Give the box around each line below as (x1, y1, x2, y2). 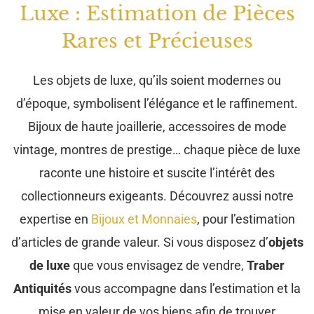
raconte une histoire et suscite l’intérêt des (39, 165, 275, 180)
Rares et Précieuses (61, 28, 253, 53)
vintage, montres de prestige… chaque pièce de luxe (13, 142, 301, 157)
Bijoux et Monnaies (90, 211, 197, 226)
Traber (247, 257, 285, 273)
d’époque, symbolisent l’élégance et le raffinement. (16, 95, 298, 111)
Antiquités (13, 280, 71, 296)
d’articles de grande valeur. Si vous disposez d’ (11, 234, 268, 250)
